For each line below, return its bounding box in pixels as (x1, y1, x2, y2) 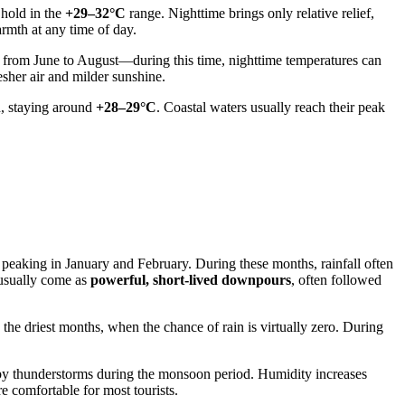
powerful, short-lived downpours (90, 272, 291, 288)
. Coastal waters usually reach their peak (156, 99, 385, 115)
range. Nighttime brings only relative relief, (126, 5, 374, 21)
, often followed (291, 272, 381, 288)
